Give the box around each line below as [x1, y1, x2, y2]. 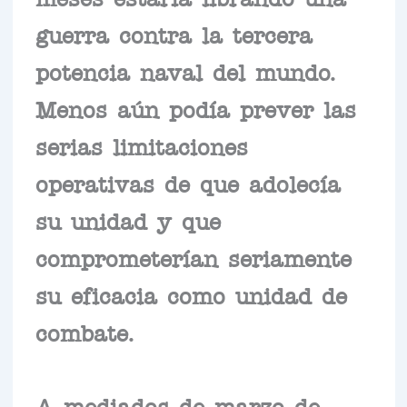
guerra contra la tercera [35, 28, 313, 40]
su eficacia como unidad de [35, 289, 347, 301]
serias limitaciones [35, 140, 248, 152]
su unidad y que [35, 214, 221, 226]
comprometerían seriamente [35, 252, 352, 263]
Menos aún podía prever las [35, 103, 356, 114]
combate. [35, 326, 134, 338]
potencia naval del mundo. [35, 65, 336, 77]
